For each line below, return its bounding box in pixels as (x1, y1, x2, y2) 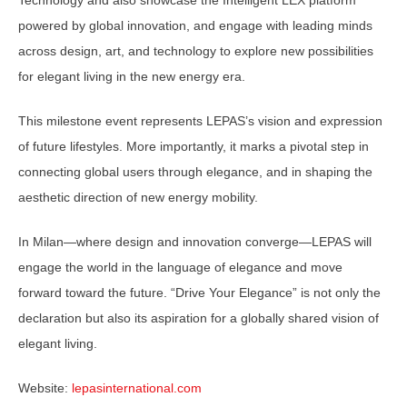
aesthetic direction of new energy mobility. (18, 190, 258, 205)
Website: (18, 381, 72, 396)
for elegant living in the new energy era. (18, 69, 245, 84)
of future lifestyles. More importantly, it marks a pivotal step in (18, 139, 369, 154)
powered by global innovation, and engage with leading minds (18, 18, 372, 34)
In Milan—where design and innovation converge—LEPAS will (18, 234, 372, 250)
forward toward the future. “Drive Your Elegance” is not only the (18, 285, 381, 301)
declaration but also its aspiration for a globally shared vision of (18, 311, 379, 326)
